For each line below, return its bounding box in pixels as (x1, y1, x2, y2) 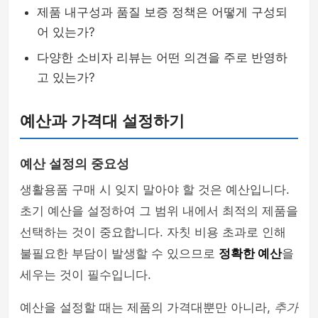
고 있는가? (37, 70, 95, 84)
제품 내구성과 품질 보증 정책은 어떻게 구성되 (37, 5, 287, 19)
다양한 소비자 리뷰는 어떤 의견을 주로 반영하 (37, 50, 287, 65)
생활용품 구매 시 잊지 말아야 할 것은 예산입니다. (20, 182, 290, 197)
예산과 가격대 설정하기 (20, 112, 185, 130)
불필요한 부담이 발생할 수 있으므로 (20, 246, 219, 261)
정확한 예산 (219, 246, 282, 261)
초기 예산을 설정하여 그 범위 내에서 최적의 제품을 (20, 204, 298, 218)
